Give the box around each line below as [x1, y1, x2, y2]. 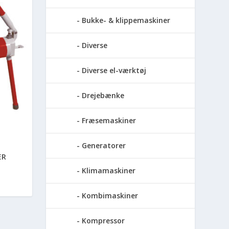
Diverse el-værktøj [82, 65, 147, 75]
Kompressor [82, 215, 125, 225]
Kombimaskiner [82, 190, 139, 200]
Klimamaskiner [82, 165, 136, 175]
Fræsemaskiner [82, 115, 136, 125]
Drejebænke [82, 90, 125, 100]
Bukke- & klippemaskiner [82, 15, 171, 25]
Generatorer [82, 140, 126, 150]
